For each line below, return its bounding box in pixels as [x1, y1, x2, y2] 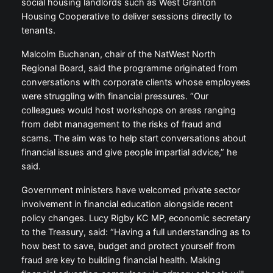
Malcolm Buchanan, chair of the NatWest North [21, 49, 216, 60]
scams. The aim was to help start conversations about [21, 133, 246, 144]
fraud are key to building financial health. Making [21, 255, 221, 266]
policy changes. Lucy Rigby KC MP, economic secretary [21, 213, 250, 224]
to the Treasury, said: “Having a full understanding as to [21, 227, 250, 238]
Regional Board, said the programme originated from [21, 63, 238, 74]
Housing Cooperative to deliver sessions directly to [21, 11, 232, 23]
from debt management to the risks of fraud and [21, 119, 221, 130]
